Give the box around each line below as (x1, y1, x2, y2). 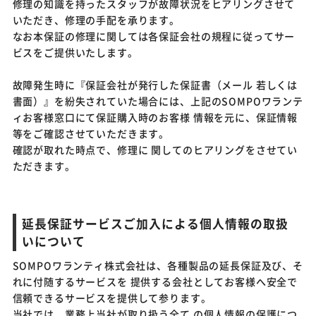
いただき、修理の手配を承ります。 (12, 12, 181, 27)
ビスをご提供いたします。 (12, 44, 138, 59)
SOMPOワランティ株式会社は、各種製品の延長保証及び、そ (12, 257, 303, 272)
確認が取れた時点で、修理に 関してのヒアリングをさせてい (12, 142, 298, 157)
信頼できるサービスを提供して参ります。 (12, 290, 212, 305)
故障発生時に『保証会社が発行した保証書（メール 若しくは (12, 77, 298, 92)
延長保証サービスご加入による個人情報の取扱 (21, 214, 289, 232)
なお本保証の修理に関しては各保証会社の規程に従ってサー (12, 28, 296, 43)
